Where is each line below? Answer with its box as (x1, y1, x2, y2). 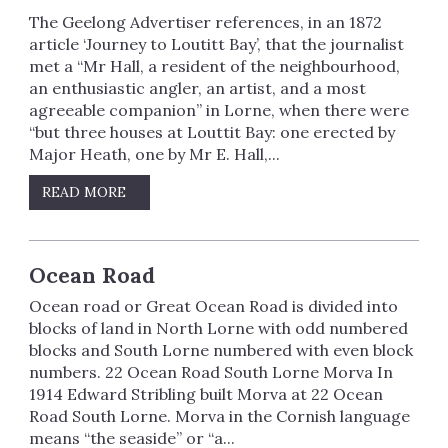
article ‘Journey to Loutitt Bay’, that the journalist (28, 34, 404, 55)
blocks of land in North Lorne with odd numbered (28, 318, 408, 339)
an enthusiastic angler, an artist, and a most (28, 78, 366, 99)
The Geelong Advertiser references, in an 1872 (28, 12, 382, 33)
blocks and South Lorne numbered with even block (28, 340, 413, 361)
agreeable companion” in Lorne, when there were (28, 100, 409, 121)
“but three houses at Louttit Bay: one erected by (28, 122, 395, 143)
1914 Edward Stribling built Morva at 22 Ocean (28, 384, 383, 405)
